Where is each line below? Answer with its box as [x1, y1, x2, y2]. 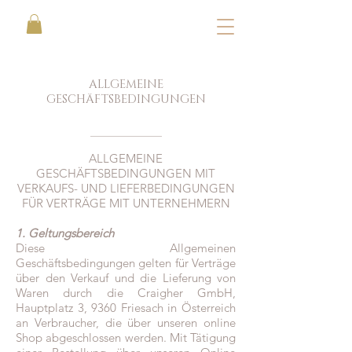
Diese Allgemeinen [16, 240, 236, 256]
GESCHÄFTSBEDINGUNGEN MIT [36, 166, 215, 181]
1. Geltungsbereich [16, 225, 114, 241]
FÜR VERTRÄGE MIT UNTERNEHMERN [21, 196, 230, 211]
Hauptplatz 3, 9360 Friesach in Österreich [16, 300, 236, 316]
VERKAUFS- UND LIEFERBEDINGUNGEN [16, 181, 235, 196]
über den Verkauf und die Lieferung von [16, 270, 236, 286]
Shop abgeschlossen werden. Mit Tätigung [16, 330, 236, 346]
